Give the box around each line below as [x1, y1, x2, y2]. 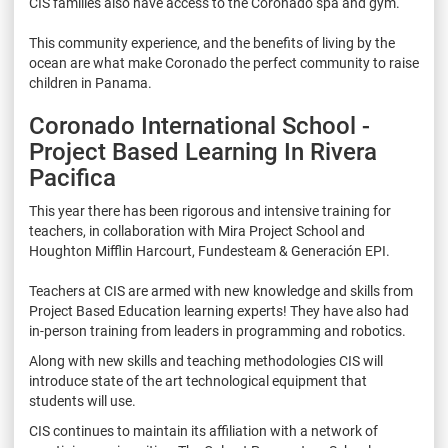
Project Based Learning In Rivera [29, 137, 377, 166]
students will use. [29, 392, 136, 409]
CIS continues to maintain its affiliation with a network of [29, 422, 378, 439]
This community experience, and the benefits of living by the [29, 34, 395, 51]
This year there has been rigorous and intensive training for [29, 202, 391, 219]
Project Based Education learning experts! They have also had [29, 302, 409, 319]
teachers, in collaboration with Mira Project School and [29, 222, 365, 239]
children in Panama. [29, 74, 155, 91]
